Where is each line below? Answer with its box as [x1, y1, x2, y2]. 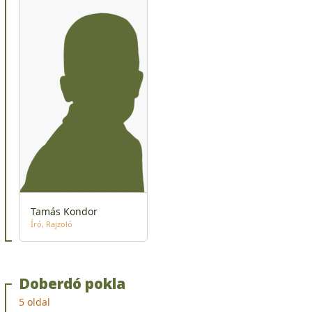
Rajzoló [46, 218, 72, 229]
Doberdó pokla [19, 273, 125, 293]
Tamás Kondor [31, 204, 97, 218]
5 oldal [19, 295, 50, 309]
